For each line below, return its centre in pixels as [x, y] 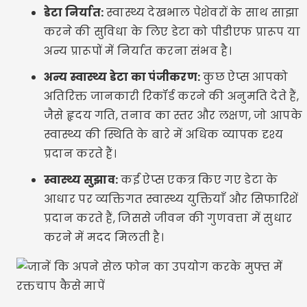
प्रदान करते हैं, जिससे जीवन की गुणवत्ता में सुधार [168, 218]
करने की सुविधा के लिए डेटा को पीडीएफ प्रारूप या [172, 32]
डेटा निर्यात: [74, 13]
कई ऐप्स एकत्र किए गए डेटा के [198, 180]
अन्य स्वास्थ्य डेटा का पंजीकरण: [122, 77]
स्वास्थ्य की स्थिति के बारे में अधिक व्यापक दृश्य [164, 135]
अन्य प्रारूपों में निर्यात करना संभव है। [138, 51]
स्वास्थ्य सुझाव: [81, 180]
